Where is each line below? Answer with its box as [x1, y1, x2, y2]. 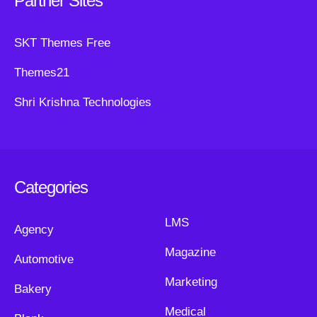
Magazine [164, 246, 216, 259]
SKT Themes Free [14, 36, 110, 50]
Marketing [164, 275, 217, 289]
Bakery [14, 282, 52, 296]
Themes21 [14, 66, 69, 79]
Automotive [14, 253, 74, 266]
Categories [14, 178, 88, 197]
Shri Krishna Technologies [14, 96, 151, 109]
